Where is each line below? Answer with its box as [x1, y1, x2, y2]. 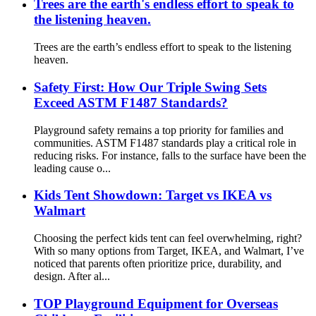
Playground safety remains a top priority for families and [34, 123, 284, 136]
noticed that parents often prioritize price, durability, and [34, 257, 281, 269]
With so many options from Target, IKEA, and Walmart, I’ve [34, 244, 304, 257]
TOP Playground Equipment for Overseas [34, 296, 278, 311]
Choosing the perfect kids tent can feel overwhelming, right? [34, 231, 302, 244]
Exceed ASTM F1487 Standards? [34, 95, 228, 110]
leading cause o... [34, 162, 111, 174]
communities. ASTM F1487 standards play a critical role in [34, 136, 296, 149]
